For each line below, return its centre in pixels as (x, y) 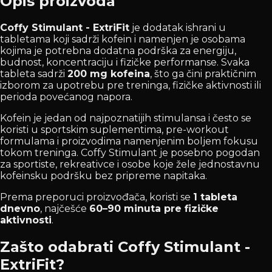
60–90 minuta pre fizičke (154, 208)
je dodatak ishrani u (178, 27)
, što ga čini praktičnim (203, 73)
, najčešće (65, 208)
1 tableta (215, 197)
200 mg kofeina (109, 73)
